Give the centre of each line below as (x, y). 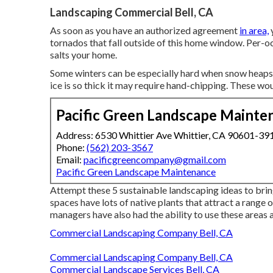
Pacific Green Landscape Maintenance (136, 172)
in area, (254, 30)
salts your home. (83, 55)
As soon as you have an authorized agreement (145, 30)
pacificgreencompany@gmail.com (155, 160)
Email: (70, 160)
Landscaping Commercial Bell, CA (132, 12)
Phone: (71, 147)
